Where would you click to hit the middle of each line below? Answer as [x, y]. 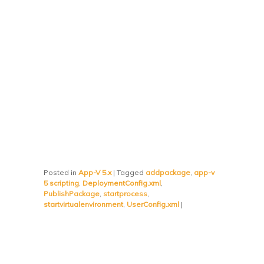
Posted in [60, 172]
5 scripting [62, 183]
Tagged [131, 172]
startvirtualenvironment [84, 204]
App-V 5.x [95, 172]
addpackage [168, 172]
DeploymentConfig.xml [122, 183]
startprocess [126, 193]
